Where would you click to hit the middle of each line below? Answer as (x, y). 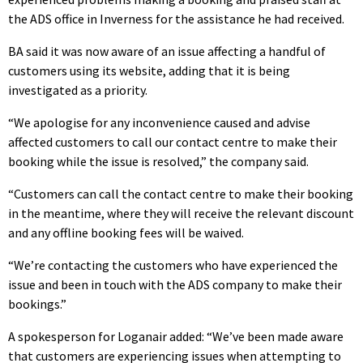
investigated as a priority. (78, 90)
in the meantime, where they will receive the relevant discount (181, 213)
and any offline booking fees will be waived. (126, 232)
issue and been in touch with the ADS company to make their (175, 284)
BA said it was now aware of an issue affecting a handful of (167, 51)
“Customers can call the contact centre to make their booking (181, 193)
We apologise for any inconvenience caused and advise (162, 122)
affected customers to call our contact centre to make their (173, 141)
